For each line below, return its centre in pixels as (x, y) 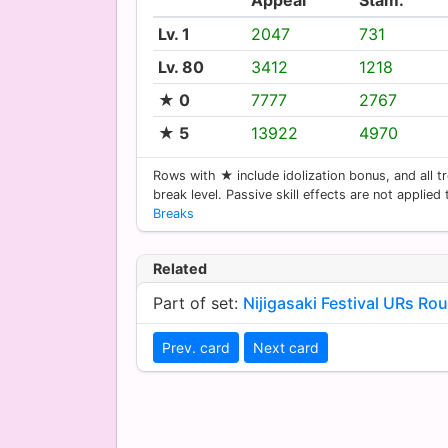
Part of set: (198, 302)
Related (180, 268)
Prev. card (196, 347)
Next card (286, 347)
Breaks (173, 213)
